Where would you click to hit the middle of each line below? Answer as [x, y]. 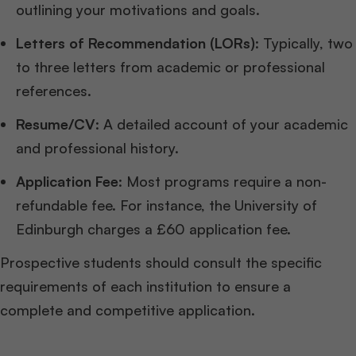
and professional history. [97, 148]
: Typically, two [304, 43]
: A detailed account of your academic [222, 124]
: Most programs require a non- [222, 182]
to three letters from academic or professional [170, 67]
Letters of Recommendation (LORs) [135, 43]
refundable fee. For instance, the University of [166, 205]
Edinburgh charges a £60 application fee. [153, 229]
